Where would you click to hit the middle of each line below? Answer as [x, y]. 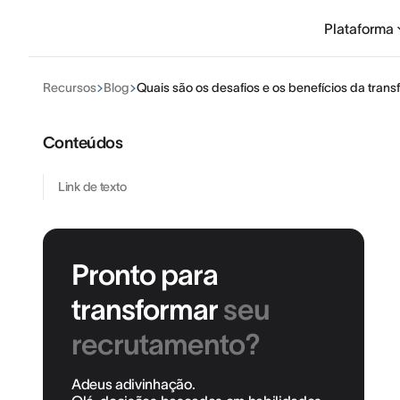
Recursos [70, 87]
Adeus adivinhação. [133, 384]
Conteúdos [83, 143]
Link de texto [92, 187]
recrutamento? [166, 344]
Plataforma [359, 28]
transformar [148, 309]
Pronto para [145, 275]
